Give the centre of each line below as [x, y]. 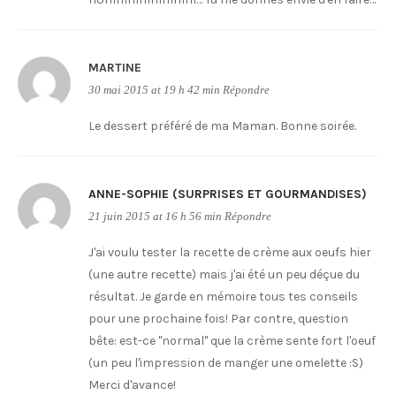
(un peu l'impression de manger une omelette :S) [226, 363]
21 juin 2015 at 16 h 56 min [155, 217]
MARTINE [115, 68]
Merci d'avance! [132, 385]
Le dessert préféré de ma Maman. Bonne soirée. [222, 126]
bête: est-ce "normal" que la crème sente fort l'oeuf [232, 341]
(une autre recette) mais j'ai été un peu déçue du [224, 274]
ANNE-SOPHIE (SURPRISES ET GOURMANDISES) [228, 194]
